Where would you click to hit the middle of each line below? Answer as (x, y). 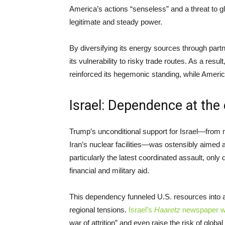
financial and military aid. (109, 170)
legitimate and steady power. (116, 22)
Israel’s (141, 209)
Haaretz (167, 209)
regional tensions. (99, 209)
